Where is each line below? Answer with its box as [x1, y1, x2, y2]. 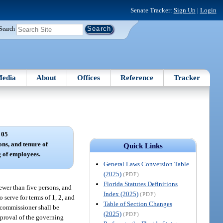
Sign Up [173, 6, 196, 14]
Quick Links [123, 141, 163, 150]
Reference [120, 73, 154, 82]
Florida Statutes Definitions [103, 180, 178, 188]
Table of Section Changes [103, 200, 172, 208]
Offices [77, 73, 100, 82]
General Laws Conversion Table [103, 160, 189, 168]
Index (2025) [103, 190, 138, 198]
